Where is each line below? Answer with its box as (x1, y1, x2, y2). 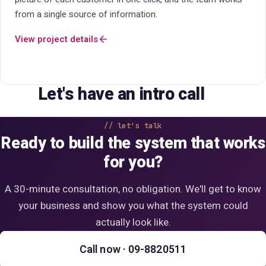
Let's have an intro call (37, 82, 205, 107)
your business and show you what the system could (18, 198, 248, 213)
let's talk (117, 121, 162, 131)
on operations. (27, 7, 84, 21)
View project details (27, 32, 111, 46)
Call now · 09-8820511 (80, 242, 186, 258)
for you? (103, 150, 163, 174)
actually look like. (95, 215, 171, 230)
